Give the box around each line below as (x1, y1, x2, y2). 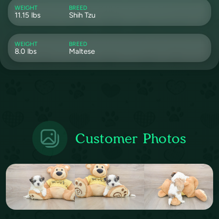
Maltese (68, 47, 95, 56)
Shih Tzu (68, 11, 95, 20)
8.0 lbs (15, 47, 37, 56)
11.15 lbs (15, 11, 41, 20)
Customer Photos (75, 130, 187, 147)
